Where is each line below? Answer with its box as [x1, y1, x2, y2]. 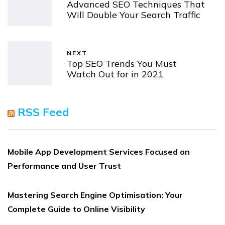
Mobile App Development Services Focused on [8, 147, 190, 157]
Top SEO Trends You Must [67, 57, 177, 69]
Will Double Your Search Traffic [67, 9, 200, 21]
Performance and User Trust [8, 161, 121, 171]
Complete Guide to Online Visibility [8, 204, 145, 214]
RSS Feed [18, 105, 69, 120]
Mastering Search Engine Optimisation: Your [8, 190, 183, 200]
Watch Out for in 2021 [67, 68, 164, 80]
